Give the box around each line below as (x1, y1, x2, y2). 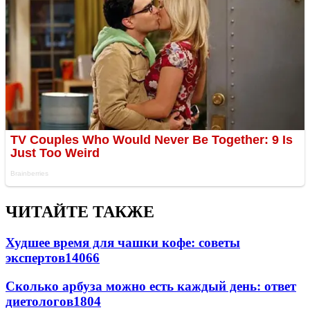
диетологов (6, 293, 73, 309)
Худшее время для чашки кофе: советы (6, 235, 240, 250)
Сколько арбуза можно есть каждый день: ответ (6, 278, 296, 293)
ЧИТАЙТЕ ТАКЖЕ (6, 203, 154, 221)
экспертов (6, 250, 65, 266)
